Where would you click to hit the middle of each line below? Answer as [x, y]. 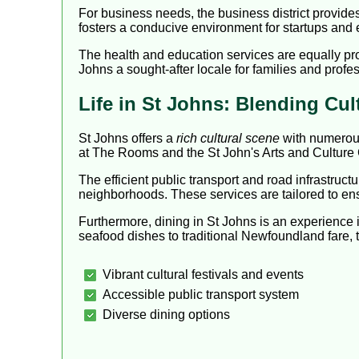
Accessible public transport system [201, 295]
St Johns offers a [127, 139]
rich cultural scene [228, 139]
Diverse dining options [166, 315]
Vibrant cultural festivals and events [203, 275]
